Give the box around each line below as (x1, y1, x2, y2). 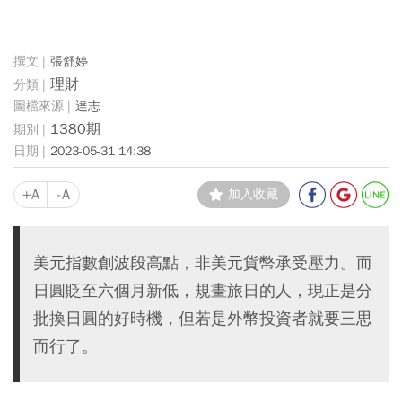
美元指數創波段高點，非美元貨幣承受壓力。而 (33, 252, 372, 274)
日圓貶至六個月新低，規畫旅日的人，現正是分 (33, 280, 372, 301)
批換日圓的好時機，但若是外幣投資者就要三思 (33, 308, 372, 329)
